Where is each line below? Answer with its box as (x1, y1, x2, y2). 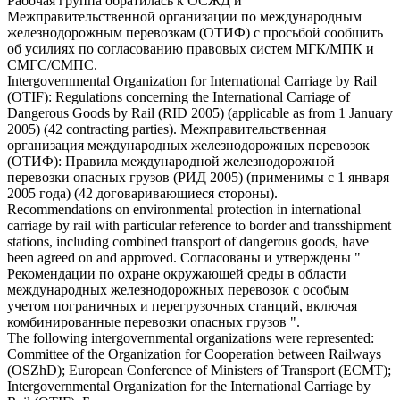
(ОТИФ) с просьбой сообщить (196, 24, 383, 40)
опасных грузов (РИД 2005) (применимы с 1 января (70, 169, 389, 185)
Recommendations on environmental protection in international (7, 201, 361, 217)
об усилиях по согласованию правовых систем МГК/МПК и (7, 40, 374, 56)
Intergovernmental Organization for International (7, 72, 284, 88)
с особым (289, 281, 349, 297)
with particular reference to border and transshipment (91, 217, 391, 233)
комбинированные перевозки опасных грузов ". (7, 313, 300, 329)
